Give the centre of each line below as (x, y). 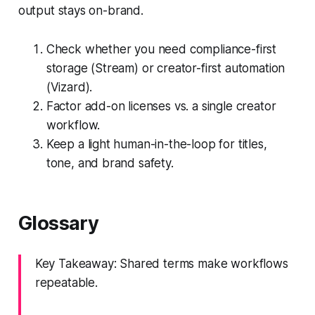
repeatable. (66, 282)
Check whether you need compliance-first (161, 49)
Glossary (58, 223)
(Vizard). (69, 87)
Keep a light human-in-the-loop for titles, (156, 144)
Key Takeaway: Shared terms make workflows (161, 263)
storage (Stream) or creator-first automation (166, 68)
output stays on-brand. (81, 10)
